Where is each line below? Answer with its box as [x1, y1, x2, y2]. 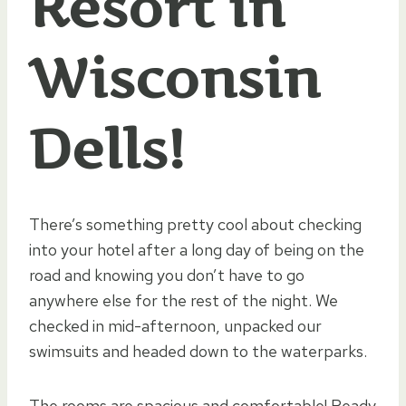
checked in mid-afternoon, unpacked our [29, 315, 322, 337]
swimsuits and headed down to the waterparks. [29, 341, 367, 362]
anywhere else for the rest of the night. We [29, 290, 338, 312]
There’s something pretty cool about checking [29, 214, 362, 236]
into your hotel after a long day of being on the [29, 239, 364, 261]
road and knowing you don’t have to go [29, 265, 304, 286]
